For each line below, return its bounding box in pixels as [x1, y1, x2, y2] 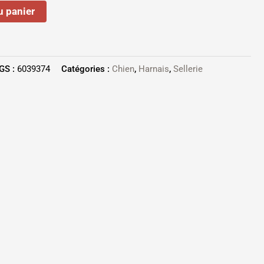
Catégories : [61, 64, 112, 75]
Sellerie [173, 64, 203, 75]
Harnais [138, 64, 169, 75]
